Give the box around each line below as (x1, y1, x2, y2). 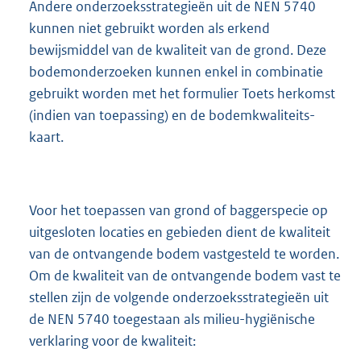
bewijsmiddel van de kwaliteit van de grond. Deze (29, 41, 326, 60)
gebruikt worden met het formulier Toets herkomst (29, 85, 335, 103)
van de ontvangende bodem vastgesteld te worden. (29, 244, 339, 263)
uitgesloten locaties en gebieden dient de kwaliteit (29, 222, 330, 241)
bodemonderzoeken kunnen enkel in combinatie (29, 63, 323, 81)
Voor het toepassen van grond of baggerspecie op (29, 201, 328, 219)
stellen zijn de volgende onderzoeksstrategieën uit (29, 288, 329, 306)
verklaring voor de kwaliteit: (29, 331, 196, 350)
